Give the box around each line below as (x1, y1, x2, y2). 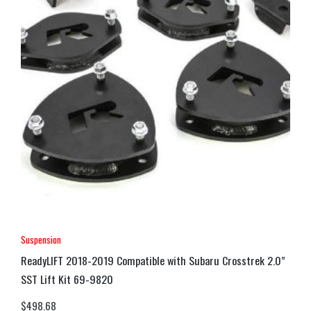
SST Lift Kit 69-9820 (21, 271, 113, 288)
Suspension (21, 232, 61, 247)
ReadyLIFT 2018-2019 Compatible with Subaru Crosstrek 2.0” (21, 252, 285, 269)
